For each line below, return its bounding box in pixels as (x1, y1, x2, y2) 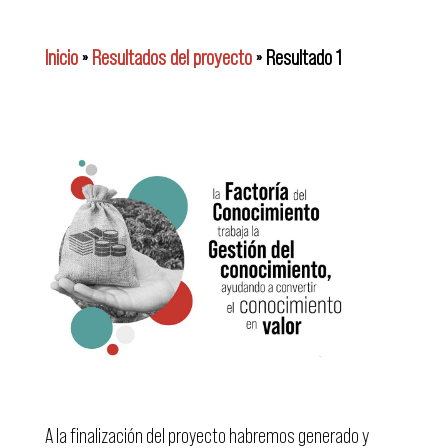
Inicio (44, 45, 78, 70)
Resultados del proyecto (91, 45, 252, 70)
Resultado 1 (265, 45, 341, 70)
